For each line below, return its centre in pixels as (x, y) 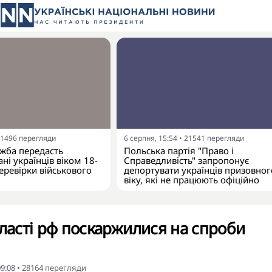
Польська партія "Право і (179, 151)
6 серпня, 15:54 (151, 138)
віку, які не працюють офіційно (192, 180)
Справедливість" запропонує (186, 160)
